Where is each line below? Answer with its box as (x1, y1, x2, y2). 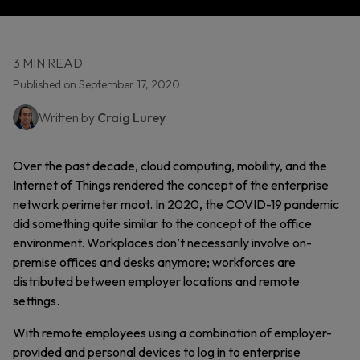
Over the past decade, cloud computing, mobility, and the (13, 157, 327, 174)
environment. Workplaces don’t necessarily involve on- (13, 235, 312, 251)
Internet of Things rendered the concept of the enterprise (13, 177, 329, 193)
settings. (13, 292, 59, 309)
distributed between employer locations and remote (13, 273, 300, 289)
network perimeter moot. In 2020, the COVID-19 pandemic (13, 196, 339, 212)
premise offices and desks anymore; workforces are (13, 254, 296, 270)
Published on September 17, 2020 (13, 77, 180, 92)
